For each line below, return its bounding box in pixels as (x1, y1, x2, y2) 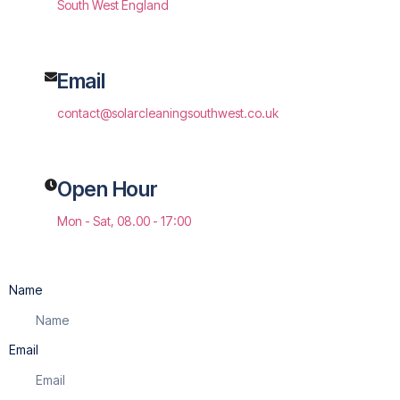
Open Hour (57, 176, 158, 202)
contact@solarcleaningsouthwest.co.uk (57, 104, 279, 121)
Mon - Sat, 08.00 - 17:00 (57, 212, 191, 229)
